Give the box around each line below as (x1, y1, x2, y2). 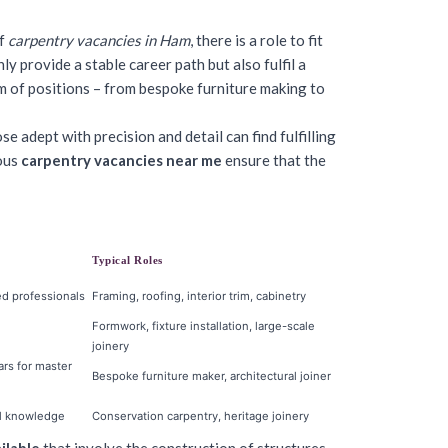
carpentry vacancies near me (21, 151, 222, 169)
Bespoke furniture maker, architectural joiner (92, 369, 331, 383)
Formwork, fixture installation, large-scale (92, 319, 315, 333)
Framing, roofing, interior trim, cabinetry (92, 289, 306, 303)
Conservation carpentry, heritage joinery (92, 409, 309, 423)
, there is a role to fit (190, 31, 323, 49)
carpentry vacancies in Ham (8, 31, 190, 49)
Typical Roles (92, 254, 163, 266)
